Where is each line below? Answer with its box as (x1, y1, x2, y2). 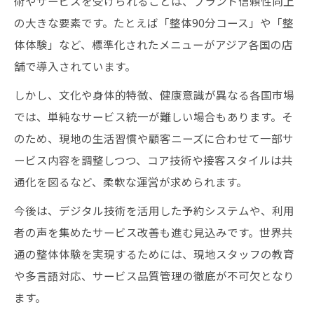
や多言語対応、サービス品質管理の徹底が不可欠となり (14, 267, 294, 283)
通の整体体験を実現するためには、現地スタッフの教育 (14, 245, 294, 261)
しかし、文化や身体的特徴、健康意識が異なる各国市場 (14, 86, 294, 102)
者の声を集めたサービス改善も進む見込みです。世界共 (14, 224, 293, 240)
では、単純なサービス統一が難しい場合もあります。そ (14, 108, 293, 124)
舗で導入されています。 (14, 57, 136, 74)
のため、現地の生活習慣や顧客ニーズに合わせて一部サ (14, 130, 294, 146)
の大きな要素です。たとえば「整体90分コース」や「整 (14, 14, 294, 30)
